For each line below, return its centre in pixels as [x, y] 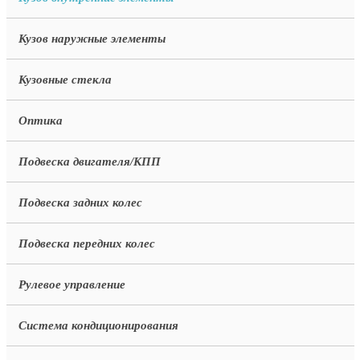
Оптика [40, 121]
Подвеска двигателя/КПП [89, 162]
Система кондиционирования [98, 325]
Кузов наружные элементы [92, 39]
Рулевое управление [72, 284]
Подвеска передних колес [86, 243]
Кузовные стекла [65, 80]
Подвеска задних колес [80, 202]
